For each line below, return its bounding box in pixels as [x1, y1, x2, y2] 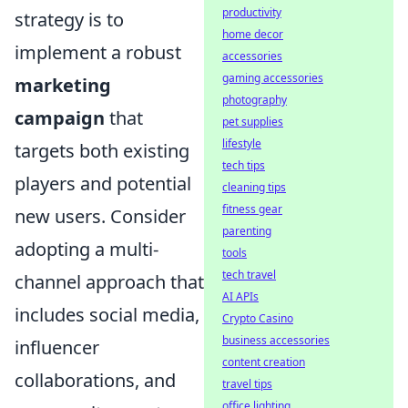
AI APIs [222, 289, 259, 304]
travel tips [222, 376, 272, 392]
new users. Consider [15, 204, 186, 229]
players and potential [15, 171, 191, 196]
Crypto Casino [222, 311, 293, 326]
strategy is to [15, 7, 124, 32]
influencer [15, 335, 99, 360]
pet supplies [222, 114, 283, 129]
